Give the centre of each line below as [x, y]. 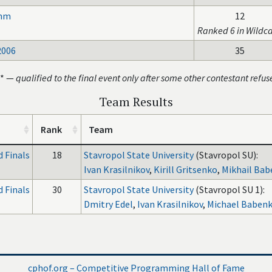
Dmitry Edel [108, 204]
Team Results [136, 102]
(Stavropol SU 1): [230, 189]
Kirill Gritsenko [185, 169]
